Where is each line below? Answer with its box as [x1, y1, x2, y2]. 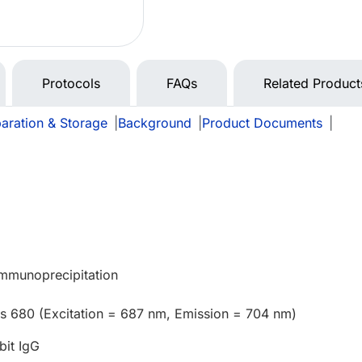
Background [118, 115, 192, 132]
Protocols [42, 75, 100, 92]
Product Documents [202, 115, 322, 132]
